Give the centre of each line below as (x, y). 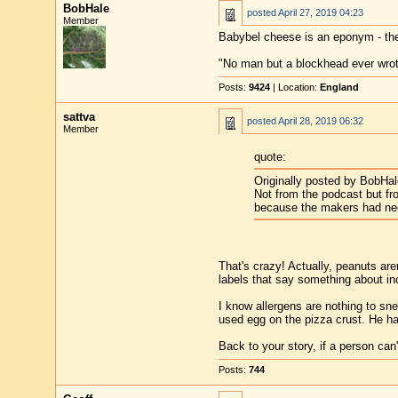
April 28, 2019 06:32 (320, 121)
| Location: (295, 87)
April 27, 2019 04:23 (320, 12)
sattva (79, 117)
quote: (270, 157)
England (339, 87)
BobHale (86, 8)
